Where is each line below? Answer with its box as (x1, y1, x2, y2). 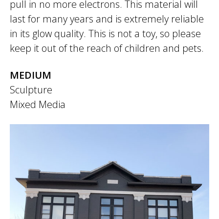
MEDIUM (10, 68, 51, 82)
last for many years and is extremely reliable (10, 12, 204, 25)
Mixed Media (10, 98, 66, 111)
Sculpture (10, 83, 52, 96)
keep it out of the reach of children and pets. (10, 42, 204, 55)
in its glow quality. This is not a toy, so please (10, 27, 201, 40)
